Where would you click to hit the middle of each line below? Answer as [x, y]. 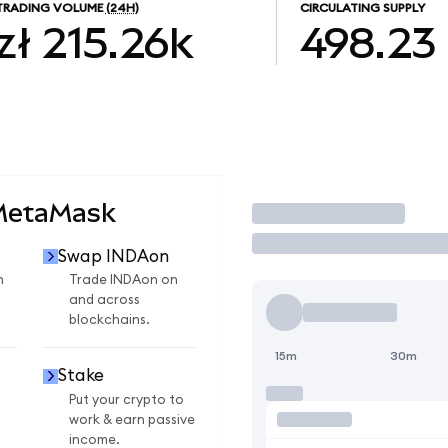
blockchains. [109, 320]
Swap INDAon [113, 256]
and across [104, 300]
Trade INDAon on [123, 280]
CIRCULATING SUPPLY [362, 8]
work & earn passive [132, 419]
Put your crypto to [126, 399]
